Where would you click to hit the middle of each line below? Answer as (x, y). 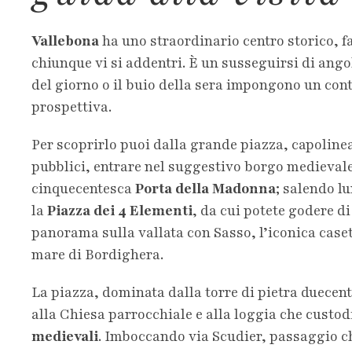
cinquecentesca (83, 188)
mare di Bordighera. (97, 254)
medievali (65, 336)
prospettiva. (71, 106)
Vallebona (65, 40)
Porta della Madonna (205, 188)
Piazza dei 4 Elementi (120, 210)
